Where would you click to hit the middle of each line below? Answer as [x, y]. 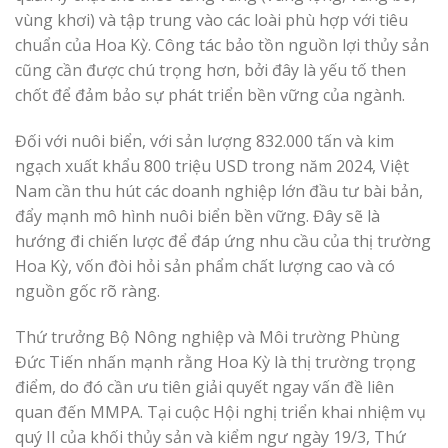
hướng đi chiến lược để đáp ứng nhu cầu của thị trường [223, 241]
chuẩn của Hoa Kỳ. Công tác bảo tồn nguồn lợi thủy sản [222, 45]
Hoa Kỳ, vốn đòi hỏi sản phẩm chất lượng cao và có [205, 266]
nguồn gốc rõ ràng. [87, 291]
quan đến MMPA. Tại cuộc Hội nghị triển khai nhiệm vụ [220, 411]
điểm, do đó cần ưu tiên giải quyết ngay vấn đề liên [204, 386]
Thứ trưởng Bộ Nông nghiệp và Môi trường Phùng [207, 336]
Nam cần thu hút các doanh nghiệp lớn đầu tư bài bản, [219, 191]
